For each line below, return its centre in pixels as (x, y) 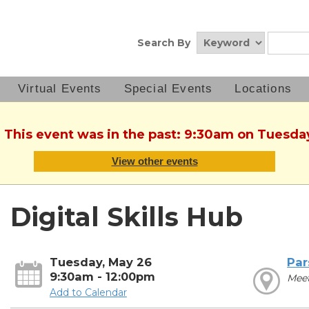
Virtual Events (60, 89)
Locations (263, 89)
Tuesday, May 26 (100, 262)
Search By (164, 43)
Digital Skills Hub (126, 217)
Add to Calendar (88, 293)
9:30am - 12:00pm (102, 277)
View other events (154, 161)
